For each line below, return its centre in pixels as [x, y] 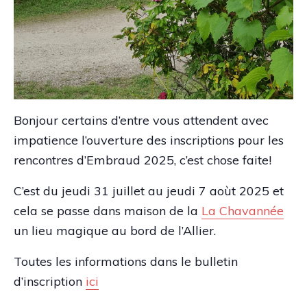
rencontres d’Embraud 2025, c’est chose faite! [143, 160]
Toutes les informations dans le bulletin [126, 261]
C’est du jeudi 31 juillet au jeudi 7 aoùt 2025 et [149, 191]
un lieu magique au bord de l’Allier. [115, 230]
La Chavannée [243, 210]
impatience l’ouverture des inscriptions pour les [149, 140]
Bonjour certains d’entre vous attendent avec [141, 120]
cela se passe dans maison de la [108, 210]
